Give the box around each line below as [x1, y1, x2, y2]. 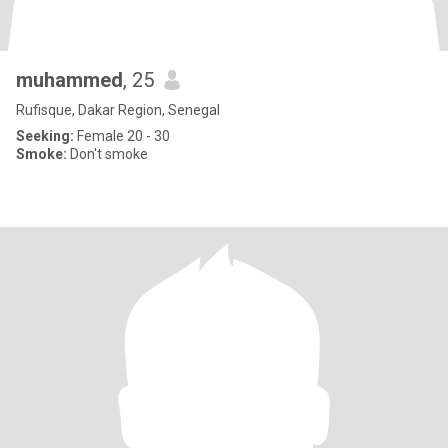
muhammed [16, 68, 123, 92]
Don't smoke [67, 146, 148, 162]
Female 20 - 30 [74, 128, 170, 144]
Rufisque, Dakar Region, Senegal [16, 102, 220, 118]
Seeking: [16, 128, 74, 144]
